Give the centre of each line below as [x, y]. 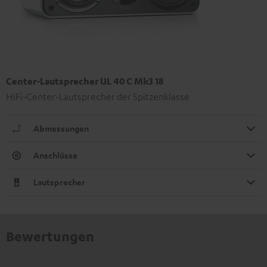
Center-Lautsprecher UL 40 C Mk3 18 [85, 81]
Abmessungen [61, 128]
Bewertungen [50, 236]
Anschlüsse [55, 155]
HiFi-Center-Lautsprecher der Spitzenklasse [98, 96]
